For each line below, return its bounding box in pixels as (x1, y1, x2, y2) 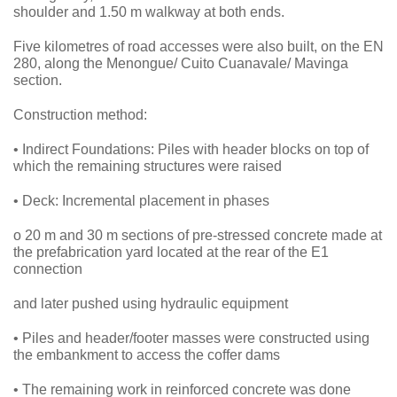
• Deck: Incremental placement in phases (13, 193, 269, 209)
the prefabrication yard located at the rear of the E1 (13, 245, 329, 261)
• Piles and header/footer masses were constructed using (13, 331, 370, 346)
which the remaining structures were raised (13, 159, 282, 175)
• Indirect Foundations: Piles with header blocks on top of (13, 142, 369, 158)
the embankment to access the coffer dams (13, 347, 280, 363)
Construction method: (13, 107, 147, 123)
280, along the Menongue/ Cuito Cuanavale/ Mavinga (13, 56, 348, 72)
